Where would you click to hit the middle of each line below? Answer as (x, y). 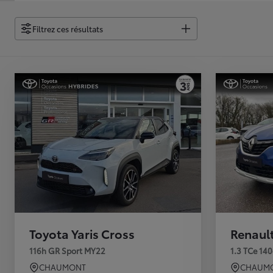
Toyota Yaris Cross (82, 234)
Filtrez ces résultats (68, 28)
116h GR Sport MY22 (67, 251)
